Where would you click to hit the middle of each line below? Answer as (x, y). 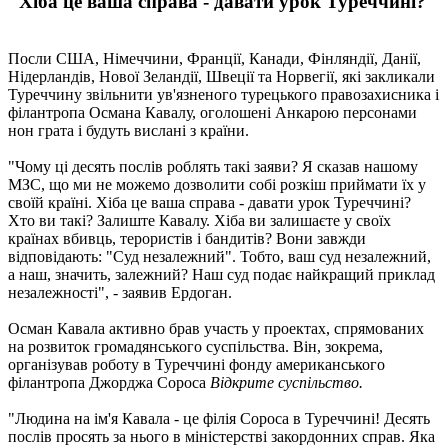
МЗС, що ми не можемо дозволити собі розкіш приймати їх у (217, 184)
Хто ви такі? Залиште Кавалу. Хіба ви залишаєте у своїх (199, 220)
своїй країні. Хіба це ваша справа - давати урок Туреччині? (209, 202)
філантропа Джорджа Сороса (109, 382)
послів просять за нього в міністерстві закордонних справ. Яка (221, 436)
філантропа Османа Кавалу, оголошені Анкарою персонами (212, 112)
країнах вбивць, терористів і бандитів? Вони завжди (187, 238)
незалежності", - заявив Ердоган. (120, 292)
